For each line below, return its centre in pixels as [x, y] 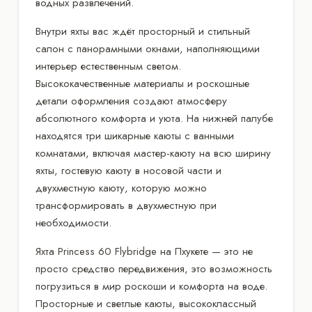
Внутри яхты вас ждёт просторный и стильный [143, 31]
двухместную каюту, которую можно [121, 188]
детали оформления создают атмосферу [131, 101]
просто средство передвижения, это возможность [154, 268]
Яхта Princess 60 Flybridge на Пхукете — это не [144, 251]
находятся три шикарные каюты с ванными [135, 135]
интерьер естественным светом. [108, 66]
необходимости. [73, 223]
